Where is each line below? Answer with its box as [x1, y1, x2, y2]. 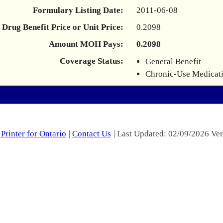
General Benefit [145, 57, 201, 66]
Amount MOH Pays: [49, 39, 123, 49]
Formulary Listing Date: [33, 5, 123, 15]
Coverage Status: [60, 56, 123, 66]
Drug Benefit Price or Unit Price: [2, 22, 123, 32]
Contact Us [72, 129, 111, 138]
